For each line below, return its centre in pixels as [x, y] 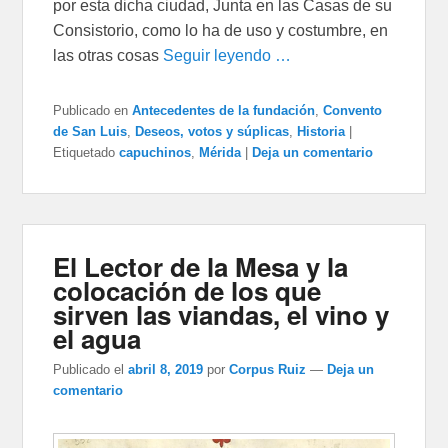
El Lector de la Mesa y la [201, 266]
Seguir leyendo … [227, 55]
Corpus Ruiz [268, 369]
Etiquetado [84, 152]
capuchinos [155, 152]
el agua [97, 338]
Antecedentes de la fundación [224, 110]
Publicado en [91, 110]
